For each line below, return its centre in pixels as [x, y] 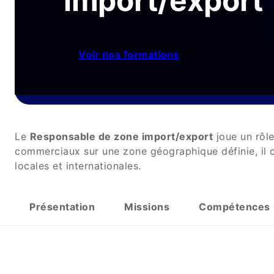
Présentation [62, 207]
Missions [147, 207]
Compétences [235, 207]
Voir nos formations [129, 55]
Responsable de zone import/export [121, 136]
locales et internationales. [78, 166]
